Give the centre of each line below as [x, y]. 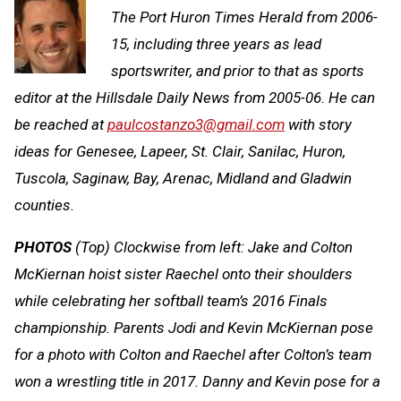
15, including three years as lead [216, 43]
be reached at [61, 124]
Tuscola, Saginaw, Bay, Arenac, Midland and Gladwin [183, 178]
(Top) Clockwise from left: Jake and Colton [214, 247]
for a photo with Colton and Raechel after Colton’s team [193, 354]
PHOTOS [45, 247]
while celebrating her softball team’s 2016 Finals [171, 300]
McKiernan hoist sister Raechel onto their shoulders [183, 273]
